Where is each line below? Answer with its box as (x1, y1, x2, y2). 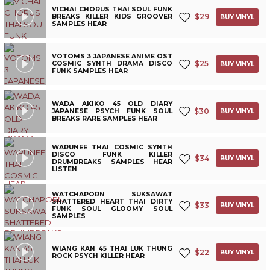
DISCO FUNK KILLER (52, 150, 172, 159)
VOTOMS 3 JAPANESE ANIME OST (52, 52, 172, 61)
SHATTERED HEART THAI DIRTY (52, 197, 172, 206)
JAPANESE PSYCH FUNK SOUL (52, 107, 172, 115)
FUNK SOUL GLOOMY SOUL (52, 204, 172, 213)
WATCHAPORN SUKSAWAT (52, 190, 172, 198)
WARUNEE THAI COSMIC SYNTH (52, 143, 172, 151)
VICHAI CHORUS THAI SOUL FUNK (52, 5, 172, 14)
